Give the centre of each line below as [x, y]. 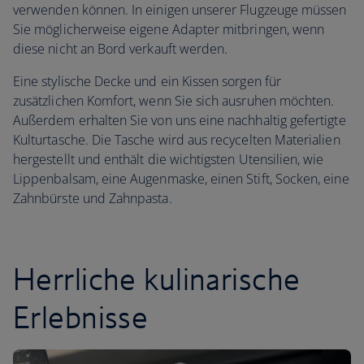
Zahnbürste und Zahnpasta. [93, 198]
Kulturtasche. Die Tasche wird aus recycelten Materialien [177, 140]
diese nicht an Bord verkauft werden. [121, 49]
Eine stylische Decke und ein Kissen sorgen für [147, 81]
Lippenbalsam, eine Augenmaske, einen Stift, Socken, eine [181, 179]
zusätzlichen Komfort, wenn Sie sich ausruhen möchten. [174, 101]
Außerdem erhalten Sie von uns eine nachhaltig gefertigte [180, 120]
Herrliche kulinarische [157, 279]
